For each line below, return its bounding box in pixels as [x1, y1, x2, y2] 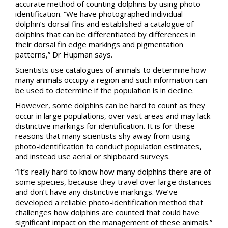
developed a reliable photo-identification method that [15, 196, 203, 207]
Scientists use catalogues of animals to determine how [15, 64, 206, 75]
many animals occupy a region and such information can [15, 74, 207, 85]
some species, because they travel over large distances [15, 176, 212, 187]
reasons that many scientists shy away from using [15, 130, 190, 141]
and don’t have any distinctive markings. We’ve [15, 186, 178, 197]
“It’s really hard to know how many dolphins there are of [15, 166, 211, 177]
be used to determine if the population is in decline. [15, 84, 194, 95]
